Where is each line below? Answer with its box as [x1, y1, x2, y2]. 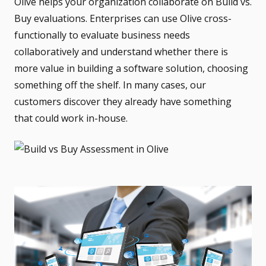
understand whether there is [100, 45, 228, 59]
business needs [121, 28, 190, 42]
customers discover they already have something [14, 95, 232, 109]
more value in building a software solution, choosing [14, 62, 248, 75]
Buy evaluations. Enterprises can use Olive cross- [14, 12, 232, 26]
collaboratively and [14, 45, 100, 59]
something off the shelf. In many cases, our [14, 78, 206, 92]
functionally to [14, 28, 81, 42]
